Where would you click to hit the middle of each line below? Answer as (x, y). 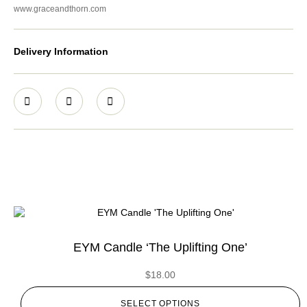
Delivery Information (61, 51)
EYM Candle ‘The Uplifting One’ (160, 248)
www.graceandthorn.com (60, 9)
